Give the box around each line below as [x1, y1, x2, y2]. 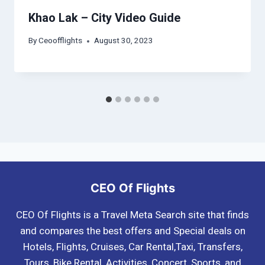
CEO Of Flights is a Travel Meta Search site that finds [16, 207, 249, 222]
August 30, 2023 [94, 35, 154, 47]
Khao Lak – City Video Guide [28, 9, 180, 27]
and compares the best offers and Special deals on [20, 223, 245, 238]
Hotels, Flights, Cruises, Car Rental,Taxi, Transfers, [22, 239, 243, 254]
